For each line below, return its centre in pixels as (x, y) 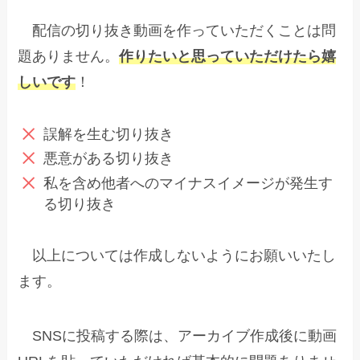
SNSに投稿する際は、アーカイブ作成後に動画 (178, 336)
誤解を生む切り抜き (108, 134)
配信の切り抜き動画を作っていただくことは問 (177, 30)
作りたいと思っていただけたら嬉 (228, 56)
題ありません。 (69, 56)
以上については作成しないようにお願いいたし (177, 256)
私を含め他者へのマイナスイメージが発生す (188, 183)
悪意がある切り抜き (108, 159)
